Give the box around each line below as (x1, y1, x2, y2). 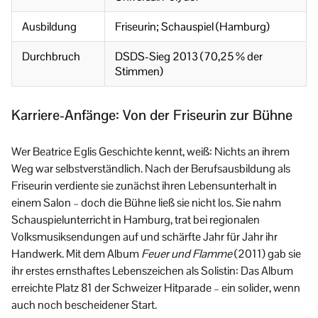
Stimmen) (115, 64, 163, 79)
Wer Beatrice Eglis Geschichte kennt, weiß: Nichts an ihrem (11, 144, 290, 160)
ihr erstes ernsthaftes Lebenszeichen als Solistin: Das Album (11, 263, 293, 279)
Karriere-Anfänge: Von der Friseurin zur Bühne (11, 106, 292, 125)
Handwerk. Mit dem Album (11, 246, 141, 262)
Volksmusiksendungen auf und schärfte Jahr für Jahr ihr (11, 229, 278, 245)
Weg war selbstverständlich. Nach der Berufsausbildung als (11, 161, 290, 177)
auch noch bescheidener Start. (11, 297, 157, 313)
